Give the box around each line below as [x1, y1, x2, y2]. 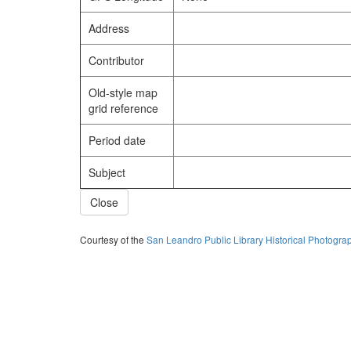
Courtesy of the [80, 233, 147, 246]
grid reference [89, 100, 158, 116]
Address [89, 20, 129, 36]
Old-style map [89, 85, 157, 100]
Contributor [89, 52, 144, 68]
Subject [89, 165, 125, 180]
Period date [89, 132, 146, 148]
